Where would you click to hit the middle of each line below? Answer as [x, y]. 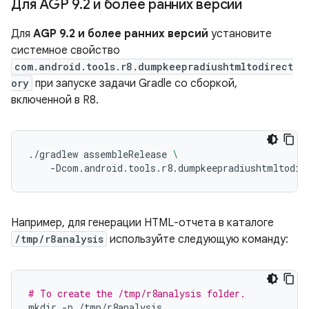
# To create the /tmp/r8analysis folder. [137, 293]
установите [240, 34]
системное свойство [66, 50]
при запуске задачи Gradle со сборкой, [135, 83]
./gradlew [53, 154]
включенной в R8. [55, 100]
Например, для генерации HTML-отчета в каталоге [142, 223]
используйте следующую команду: [198, 239]
